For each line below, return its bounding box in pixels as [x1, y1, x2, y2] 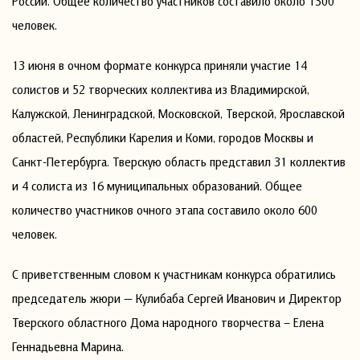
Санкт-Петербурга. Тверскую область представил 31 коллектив [12, 153, 346, 170]
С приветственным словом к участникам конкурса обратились [12, 265, 336, 282]
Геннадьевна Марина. [12, 337, 124, 354]
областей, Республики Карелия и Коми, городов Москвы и [12, 129, 313, 145]
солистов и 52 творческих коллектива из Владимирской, [12, 80, 309, 97]
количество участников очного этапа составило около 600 [12, 201, 317, 218]
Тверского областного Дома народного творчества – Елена [12, 313, 324, 330]
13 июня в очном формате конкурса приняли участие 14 [12, 56, 307, 73]
